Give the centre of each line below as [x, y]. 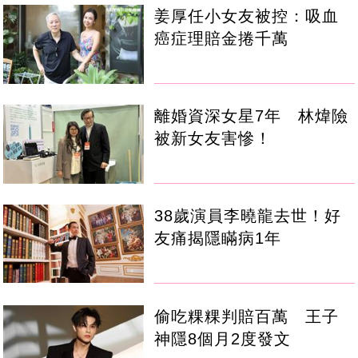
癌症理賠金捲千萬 [222, 39]
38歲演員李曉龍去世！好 [248, 216]
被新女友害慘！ [213, 139]
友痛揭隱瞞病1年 [218, 239]
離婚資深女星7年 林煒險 [252, 116]
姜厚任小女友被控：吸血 [247, 16]
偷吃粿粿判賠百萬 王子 [247, 316]
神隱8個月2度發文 [223, 338]
